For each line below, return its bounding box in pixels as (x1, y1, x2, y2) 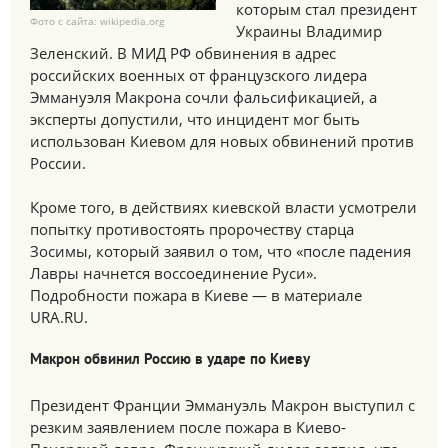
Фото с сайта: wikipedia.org (30, 14, 164, 28)
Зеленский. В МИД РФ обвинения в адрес (30, 43, 336, 63)
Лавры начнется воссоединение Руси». (30, 263, 317, 283)
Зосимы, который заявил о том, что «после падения (30, 241, 411, 261)
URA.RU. (30, 307, 88, 327)
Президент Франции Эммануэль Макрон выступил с (30, 395, 415, 415)
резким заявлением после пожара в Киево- (30, 417, 346, 437)
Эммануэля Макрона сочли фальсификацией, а (30, 87, 377, 107)
